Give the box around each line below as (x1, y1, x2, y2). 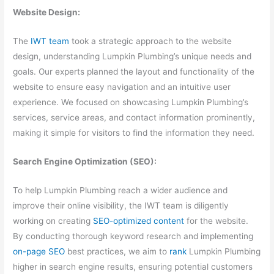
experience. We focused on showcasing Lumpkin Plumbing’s (13, 97, 249, 108)
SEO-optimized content (91, 215, 185, 226)
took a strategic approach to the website (69, 36, 232, 46)
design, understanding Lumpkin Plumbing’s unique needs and (13, 51, 252, 62)
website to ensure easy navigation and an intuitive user (13, 82, 231, 92)
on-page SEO (13, 246, 65, 256)
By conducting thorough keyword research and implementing (13, 231, 254, 241)
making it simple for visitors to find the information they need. (13, 128, 255, 138)
